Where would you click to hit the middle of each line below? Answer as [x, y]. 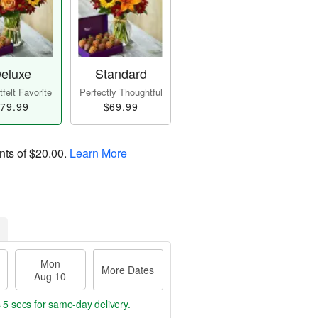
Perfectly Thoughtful [121, 92]
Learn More [98, 153]
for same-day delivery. [81, 304]
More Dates [128, 270]
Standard [121, 73]
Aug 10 [50, 276]
